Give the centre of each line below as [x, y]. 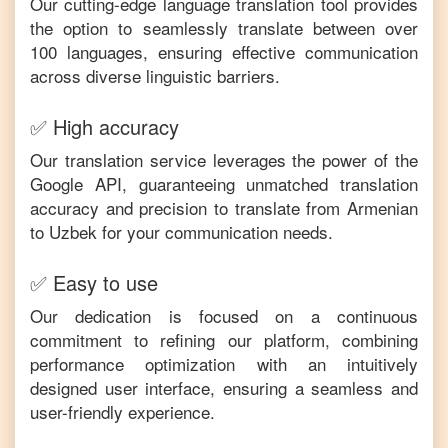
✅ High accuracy [104, 126]
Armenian [382, 207]
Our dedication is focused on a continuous [224, 315]
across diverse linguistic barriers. [155, 75]
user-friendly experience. [122, 411]
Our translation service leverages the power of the [224, 159]
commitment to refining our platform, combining [224, 339]
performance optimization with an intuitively [224, 363]
